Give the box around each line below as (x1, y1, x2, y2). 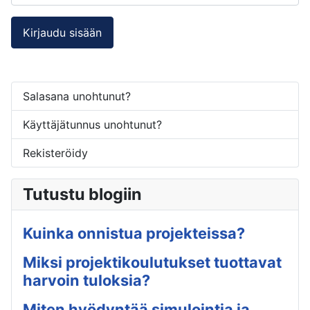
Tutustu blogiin (23, 183, 142, 204)
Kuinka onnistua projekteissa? (23, 224, 245, 242)
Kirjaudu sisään (23, 25, 102, 39)
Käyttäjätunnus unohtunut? (23, 117, 162, 131)
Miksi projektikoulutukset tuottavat (23, 253, 282, 271)
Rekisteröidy (23, 145, 88, 160)
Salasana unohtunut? (23, 89, 131, 103)
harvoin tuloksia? (23, 271, 150, 289)
